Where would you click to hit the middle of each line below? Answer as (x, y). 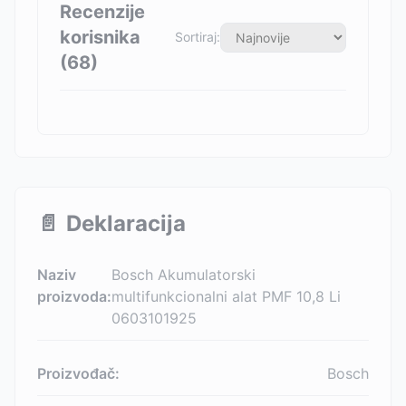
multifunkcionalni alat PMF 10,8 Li (226, 296)
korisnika (100, 37)
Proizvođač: (78, 373)
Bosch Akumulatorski (184, 275)
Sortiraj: (198, 37)
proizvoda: (74, 296)
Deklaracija (126, 223)
